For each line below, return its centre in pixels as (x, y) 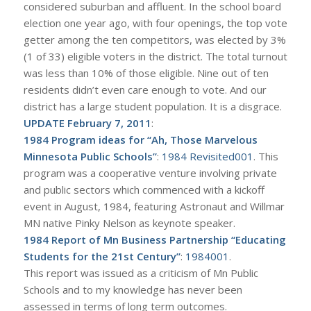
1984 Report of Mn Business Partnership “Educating (154, 239)
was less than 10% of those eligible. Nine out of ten (146, 73)
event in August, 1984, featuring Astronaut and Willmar (154, 206)
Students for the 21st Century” (102, 256)
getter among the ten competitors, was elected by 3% (154, 39)
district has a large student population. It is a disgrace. (152, 106)
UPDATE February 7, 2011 (87, 123)
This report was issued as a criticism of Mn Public (141, 272)
